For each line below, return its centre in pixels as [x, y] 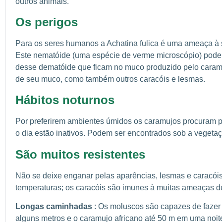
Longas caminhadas [55, 207]
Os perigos [47, 22]
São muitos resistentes [80, 154]
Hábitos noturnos [65, 100]
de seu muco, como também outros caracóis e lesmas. [110, 79]
